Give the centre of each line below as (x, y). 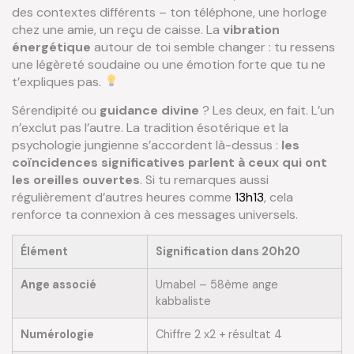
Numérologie (57, 335)
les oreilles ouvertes (76, 179)
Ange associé (58, 285)
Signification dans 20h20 (228, 252)
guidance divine (149, 110)
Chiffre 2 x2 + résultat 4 (219, 335)
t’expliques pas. (58, 81)
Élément (44, 252)
